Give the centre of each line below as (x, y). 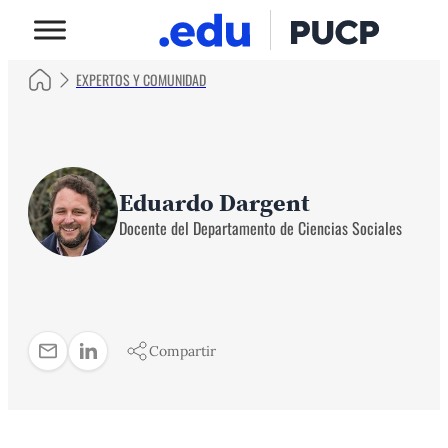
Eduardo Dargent (214, 202)
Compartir (182, 351)
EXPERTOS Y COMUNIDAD (141, 79)
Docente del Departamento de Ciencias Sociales (260, 227)
